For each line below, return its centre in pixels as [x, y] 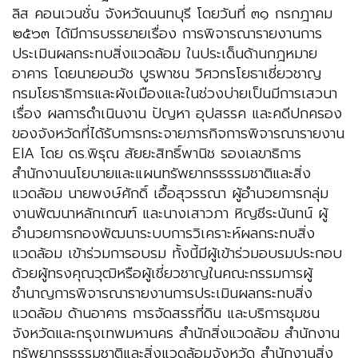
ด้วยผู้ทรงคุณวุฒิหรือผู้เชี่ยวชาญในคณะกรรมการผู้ [162, 274]
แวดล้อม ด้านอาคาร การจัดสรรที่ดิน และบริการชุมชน [166, 314]
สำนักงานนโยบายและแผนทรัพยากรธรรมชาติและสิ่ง [161, 174]
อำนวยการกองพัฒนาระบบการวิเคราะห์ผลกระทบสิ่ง [163, 234]
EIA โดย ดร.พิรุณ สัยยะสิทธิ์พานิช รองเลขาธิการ [157, 154]
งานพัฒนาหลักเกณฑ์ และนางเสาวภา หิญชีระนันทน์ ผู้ [170, 214]
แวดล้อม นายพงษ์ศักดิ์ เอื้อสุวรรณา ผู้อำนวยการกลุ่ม [170, 194]
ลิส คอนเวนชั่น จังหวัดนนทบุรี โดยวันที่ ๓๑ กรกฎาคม [172, 14]
